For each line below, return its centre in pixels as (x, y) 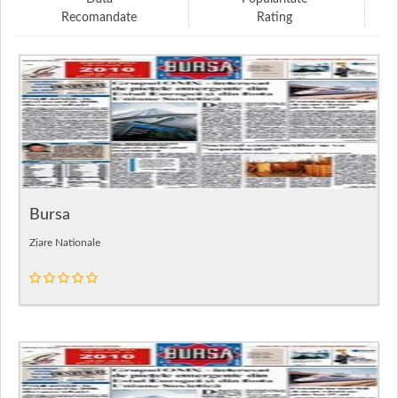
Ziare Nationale (65, 243)
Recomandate (99, 18)
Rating (274, 18)
